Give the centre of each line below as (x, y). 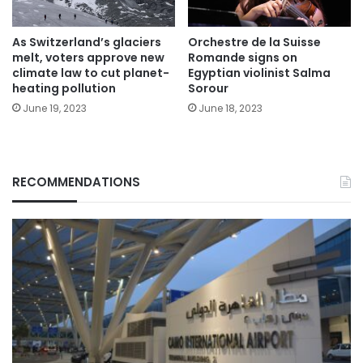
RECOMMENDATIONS (76, 182)
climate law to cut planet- (91, 73)
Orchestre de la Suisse (254, 43)
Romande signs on (243, 58)
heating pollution (64, 89)
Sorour (208, 89)
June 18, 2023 (231, 109)
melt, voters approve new (88, 58)
